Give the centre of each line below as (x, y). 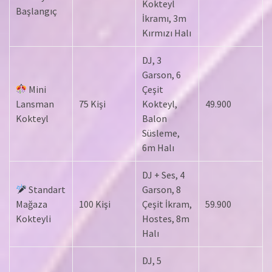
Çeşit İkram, (167, 204)
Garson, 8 (161, 189)
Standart (46, 189)
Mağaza (32, 204)
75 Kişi (92, 104)
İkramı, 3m (164, 18)
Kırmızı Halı (167, 32)
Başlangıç (36, 11)
